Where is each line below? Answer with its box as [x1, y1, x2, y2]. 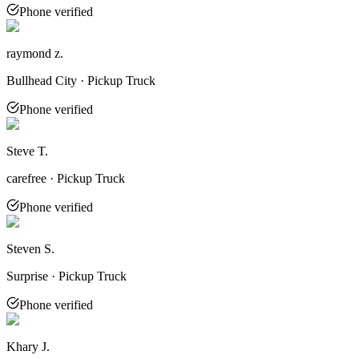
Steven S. [6, 241, 54, 256]
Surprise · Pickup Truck [6, 268, 127, 283]
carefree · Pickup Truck [6, 171, 125, 185]
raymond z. [6, 46, 63, 60]
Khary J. [6, 339, 50, 353]
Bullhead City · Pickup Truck [6, 73, 155, 87]
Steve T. [6, 143, 48, 158]
